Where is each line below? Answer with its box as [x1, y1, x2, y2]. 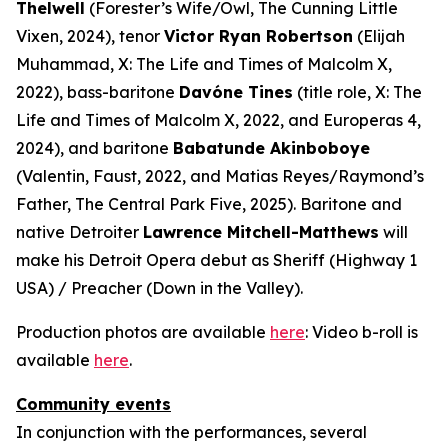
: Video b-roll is [305, 321, 418, 342]
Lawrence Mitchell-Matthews [143, 221, 379, 242]
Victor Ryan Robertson [164, 25, 353, 46]
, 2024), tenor [59, 25, 164, 46]
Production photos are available [16, 321, 270, 342]
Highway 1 [335, 249, 417, 270]
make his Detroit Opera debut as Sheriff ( [16, 249, 335, 270]
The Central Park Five [75, 193, 242, 214]
